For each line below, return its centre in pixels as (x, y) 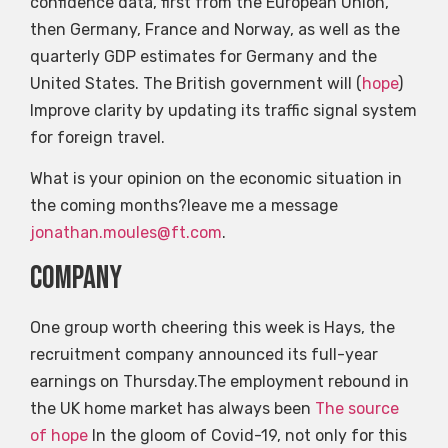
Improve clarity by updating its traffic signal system (223, 110)
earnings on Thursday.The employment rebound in (219, 382)
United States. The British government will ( (196, 83)
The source (357, 409)
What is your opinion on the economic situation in (216, 179)
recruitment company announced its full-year (204, 355)
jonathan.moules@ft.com (126, 233)
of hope (59, 436)
